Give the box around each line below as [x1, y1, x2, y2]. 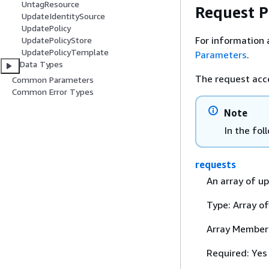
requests [195, 159, 236, 171]
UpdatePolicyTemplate [22, 47, 109, 58]
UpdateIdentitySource [22, 11, 105, 22]
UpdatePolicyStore [22, 35, 92, 46]
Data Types [20, 59, 64, 70]
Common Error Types [12, 86, 94, 97]
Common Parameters [12, 74, 94, 85]
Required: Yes [206, 247, 267, 259]
